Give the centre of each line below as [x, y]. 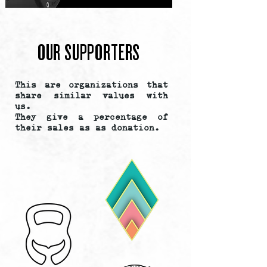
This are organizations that [91, 84]
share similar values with [91, 95]
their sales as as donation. [87, 127]
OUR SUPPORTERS [89, 52]
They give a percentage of [91, 117]
